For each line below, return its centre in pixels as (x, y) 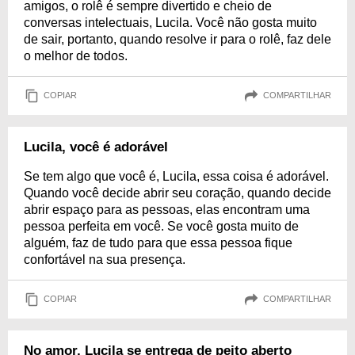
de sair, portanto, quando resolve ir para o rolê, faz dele (177, 39)
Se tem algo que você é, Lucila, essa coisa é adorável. (176, 176)
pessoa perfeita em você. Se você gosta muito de (161, 226)
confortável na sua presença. (105, 259)
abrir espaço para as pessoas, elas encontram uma (167, 209)
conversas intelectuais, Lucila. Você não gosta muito (170, 22)
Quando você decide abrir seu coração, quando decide (177, 193)
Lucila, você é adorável (96, 147)
